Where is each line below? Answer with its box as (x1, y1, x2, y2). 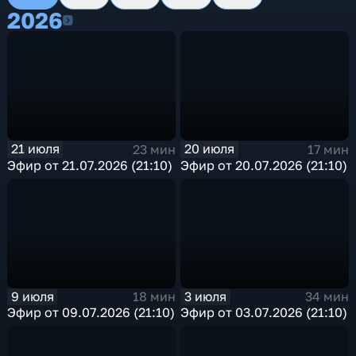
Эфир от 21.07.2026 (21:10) (7, 157, 173, 173)
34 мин (304, 288, 349, 305)
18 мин (132, 288, 176, 305)
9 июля (10, 288, 54, 304)
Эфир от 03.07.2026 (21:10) (180, 304, 348, 321)
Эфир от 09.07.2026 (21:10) (7, 304, 176, 321)
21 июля (10, 141, 60, 157)
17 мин (307, 141, 349, 157)
